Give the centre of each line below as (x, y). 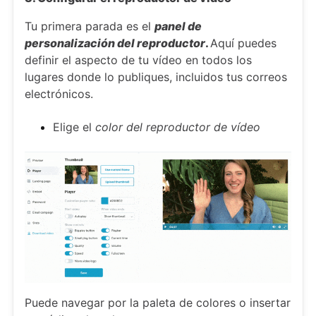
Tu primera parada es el (90, 26)
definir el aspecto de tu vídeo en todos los (138, 60)
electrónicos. (59, 93)
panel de (178, 26)
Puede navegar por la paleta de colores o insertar (158, 302)
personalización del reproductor (115, 43)
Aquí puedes (243, 43)
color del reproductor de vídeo (176, 127)
